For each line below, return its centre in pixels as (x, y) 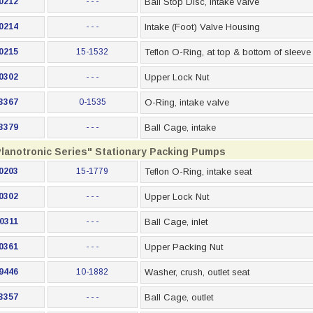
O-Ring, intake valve (187, 102)
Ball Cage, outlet (179, 297)
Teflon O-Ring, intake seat (198, 172)
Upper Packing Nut (183, 247)
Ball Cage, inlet (176, 222)
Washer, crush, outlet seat (197, 272)
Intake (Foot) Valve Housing (202, 27)
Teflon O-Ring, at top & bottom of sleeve (227, 52)
